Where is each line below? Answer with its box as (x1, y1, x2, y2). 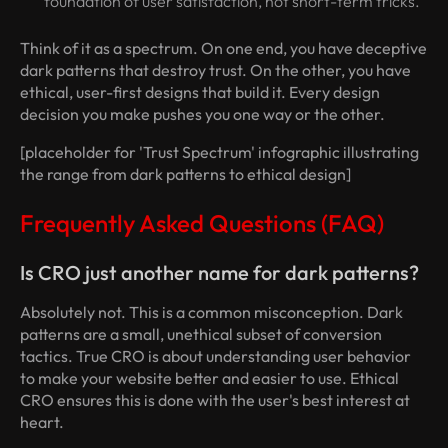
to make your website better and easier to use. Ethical (20, 368, 399, 389)
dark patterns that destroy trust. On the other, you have (20, 60, 411, 81)
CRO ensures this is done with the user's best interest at (20, 390, 410, 411)
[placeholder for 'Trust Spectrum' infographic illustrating (20, 142, 419, 163)
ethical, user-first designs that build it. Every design (20, 82, 380, 103)
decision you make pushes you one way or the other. (20, 104, 385, 125)
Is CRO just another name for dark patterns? (20, 260, 419, 286)
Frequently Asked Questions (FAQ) (20, 208, 384, 239)
